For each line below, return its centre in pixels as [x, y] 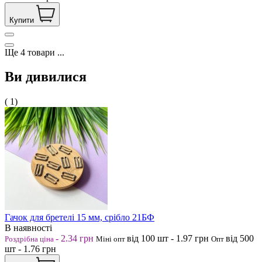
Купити [22, 20]
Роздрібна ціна [30, 239]
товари [41, 52]
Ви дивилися [46, 77]
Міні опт [111, 239]
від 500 [240, 239]
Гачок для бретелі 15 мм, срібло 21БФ [80, 218]
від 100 [142, 239]
